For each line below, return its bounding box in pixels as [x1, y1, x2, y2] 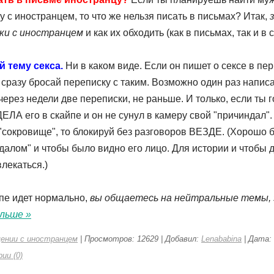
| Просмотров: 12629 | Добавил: [78, 234, 201, 243]
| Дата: [242, 234, 272, 243]
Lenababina [201, 234, 242, 243]
